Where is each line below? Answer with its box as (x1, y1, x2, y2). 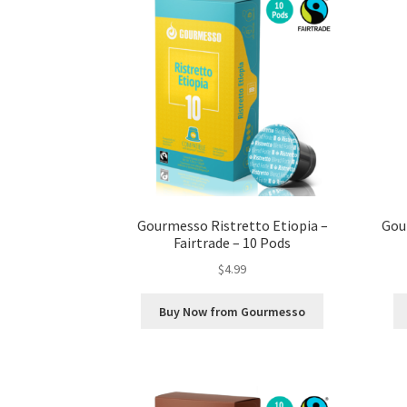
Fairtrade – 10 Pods (174, 233, 292, 252)
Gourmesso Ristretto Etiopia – (136, 215, 328, 234)
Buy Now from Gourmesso (159, 303, 306, 320)
